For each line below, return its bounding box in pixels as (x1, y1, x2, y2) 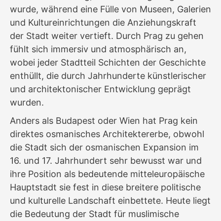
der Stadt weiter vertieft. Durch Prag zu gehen (10, 30, 204, 41)
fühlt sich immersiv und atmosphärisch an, (10, 43, 186, 54)
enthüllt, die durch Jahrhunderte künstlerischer (10, 70, 206, 81)
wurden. (10, 97, 44, 108)
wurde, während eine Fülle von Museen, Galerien (10, 3, 211, 14)
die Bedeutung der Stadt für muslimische (10, 208, 179, 219)
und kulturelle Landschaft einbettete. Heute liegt (10, 195, 211, 206)
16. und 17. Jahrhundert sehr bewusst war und (10, 155, 202, 166)
